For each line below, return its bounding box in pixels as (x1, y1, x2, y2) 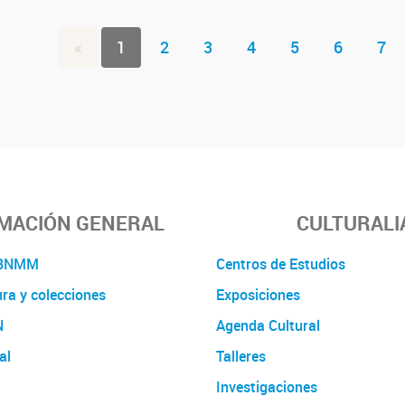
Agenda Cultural (216, 315, 320, 335)
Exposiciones (216, 284, 300, 305)
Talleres (216, 345, 266, 366)
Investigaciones (216, 376, 317, 397)
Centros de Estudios (216, 253, 345, 274)
